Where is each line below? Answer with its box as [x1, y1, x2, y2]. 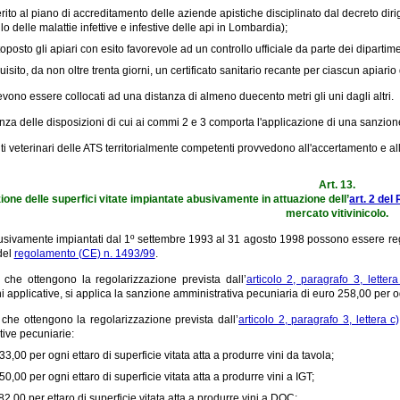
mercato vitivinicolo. [286, 206, 389, 220]
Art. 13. [319, 178, 356, 191]
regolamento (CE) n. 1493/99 [13, 246, 155, 260]
